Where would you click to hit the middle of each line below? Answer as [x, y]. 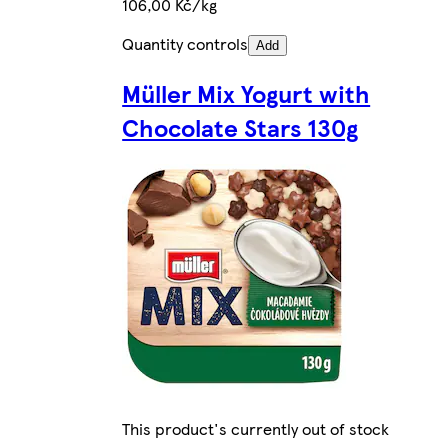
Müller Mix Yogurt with [246, 93]
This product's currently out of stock [256, 428]
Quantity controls [185, 44]
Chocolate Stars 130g [240, 127]
